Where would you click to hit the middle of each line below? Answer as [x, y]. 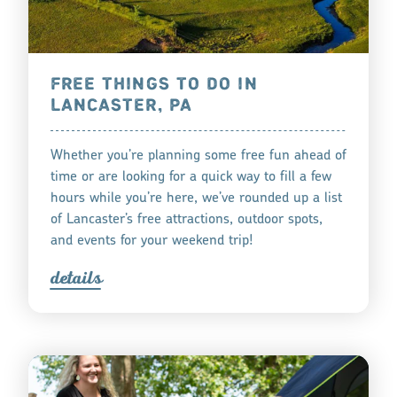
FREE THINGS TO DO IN [154, 85]
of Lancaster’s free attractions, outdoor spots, [186, 220]
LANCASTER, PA [121, 106]
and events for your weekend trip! [151, 241]
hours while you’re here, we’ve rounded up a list [196, 199]
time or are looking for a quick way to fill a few [191, 178]
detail [71, 278]
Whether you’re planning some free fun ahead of [198, 156]
